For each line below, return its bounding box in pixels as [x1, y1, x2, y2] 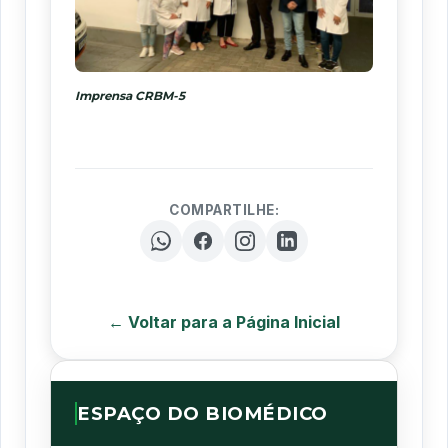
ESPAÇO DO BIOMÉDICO [77, 401, 328, 425]
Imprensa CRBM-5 [75, 88, 185, 103]
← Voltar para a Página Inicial [108, 311, 340, 332]
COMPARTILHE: [169, 201, 279, 218]
